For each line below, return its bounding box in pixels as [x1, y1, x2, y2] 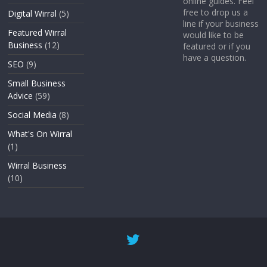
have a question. [182, 51, 246, 63]
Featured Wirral [8, 26, 67, 38]
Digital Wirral [8, 7, 57, 19]
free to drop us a [182, 6, 248, 18]
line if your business [182, 17, 259, 29]
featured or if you [182, 40, 250, 52]
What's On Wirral [8, 128, 73, 139]
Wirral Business [8, 159, 67, 171]
